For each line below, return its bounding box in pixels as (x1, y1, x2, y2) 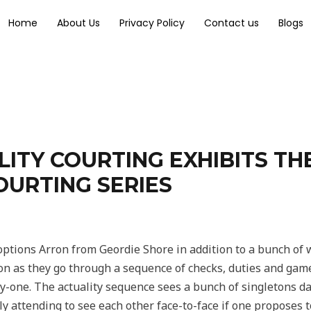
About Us (56, 15, 100, 30)
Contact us (203, 15, 259, 30)
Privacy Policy (119, 15, 185, 30)
